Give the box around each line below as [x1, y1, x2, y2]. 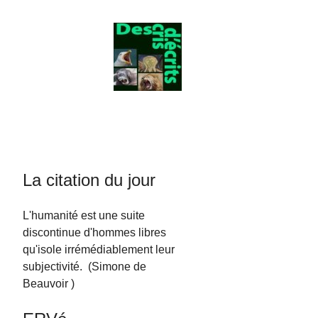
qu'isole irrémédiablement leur [23, 243, 175, 256]
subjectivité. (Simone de [23, 261, 147, 273]
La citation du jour [23, 170, 156, 190]
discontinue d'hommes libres [23, 226, 167, 238]
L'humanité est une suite [23, 209, 146, 221]
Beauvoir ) [23, 278, 75, 290]
